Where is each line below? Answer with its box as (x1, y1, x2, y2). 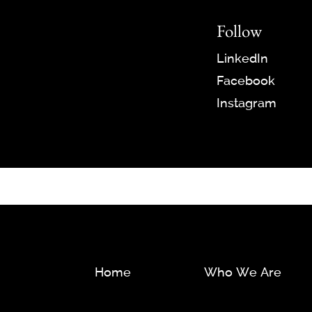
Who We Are (204, 266, 281, 281)
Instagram (216, 97, 276, 112)
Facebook (216, 75, 275, 90)
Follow (216, 19, 262, 42)
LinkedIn (216, 52, 268, 68)
